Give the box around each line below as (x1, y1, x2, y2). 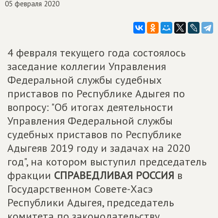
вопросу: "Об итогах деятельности (7, 100, 173, 114)
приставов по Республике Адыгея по (7, 87, 185, 100)
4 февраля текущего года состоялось (7, 46, 185, 59)
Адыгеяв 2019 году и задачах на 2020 (7, 141, 190, 155)
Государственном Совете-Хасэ (7, 182, 153, 196)
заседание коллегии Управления (7, 59, 166, 73)
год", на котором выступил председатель (7, 155, 206, 168)
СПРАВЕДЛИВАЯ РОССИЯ (54, 168, 174, 182)
